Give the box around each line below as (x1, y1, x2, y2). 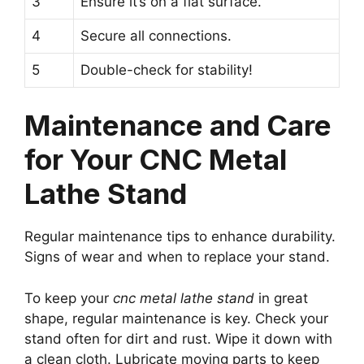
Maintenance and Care (24, 108, 331, 143)
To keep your (24, 289, 113, 306)
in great (254, 289, 308, 306)
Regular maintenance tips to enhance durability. (24, 228, 336, 245)
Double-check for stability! (80, 61, 253, 78)
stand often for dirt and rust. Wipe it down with (24, 330, 332, 347)
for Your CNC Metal (24, 142, 287, 177)
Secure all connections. (80, 27, 232, 44)
